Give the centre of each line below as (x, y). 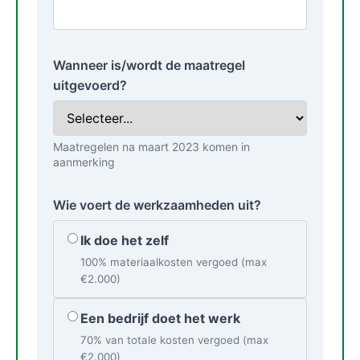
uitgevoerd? (90, 85)
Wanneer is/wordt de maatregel (149, 65)
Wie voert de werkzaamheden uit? (157, 205)
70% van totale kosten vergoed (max (174, 340)
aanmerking (84, 162)
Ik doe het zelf (125, 240)
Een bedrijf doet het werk (160, 318)
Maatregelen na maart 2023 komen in (151, 147)
